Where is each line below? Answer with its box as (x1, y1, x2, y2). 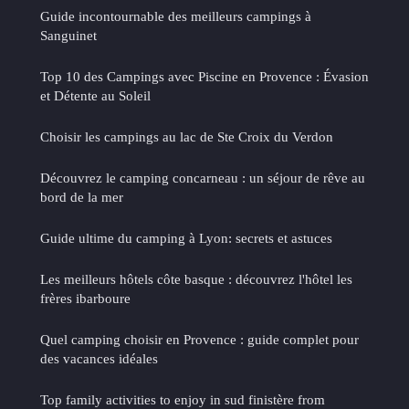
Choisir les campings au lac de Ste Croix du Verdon (40, 129, 333, 145)
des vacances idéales (40, 351, 158, 367)
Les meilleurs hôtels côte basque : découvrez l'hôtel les (40, 271, 352, 288)
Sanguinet (40, 27, 97, 44)
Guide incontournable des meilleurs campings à (40, 8, 311, 25)
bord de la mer (40, 189, 123, 205)
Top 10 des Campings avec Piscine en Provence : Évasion (40, 68, 369, 85)
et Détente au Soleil (40, 88, 151, 104)
